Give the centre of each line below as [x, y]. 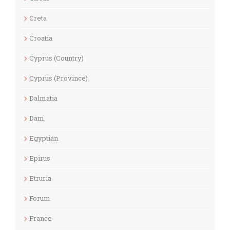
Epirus [40, 158]
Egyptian [44, 138]
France [41, 218]
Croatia [41, 38]
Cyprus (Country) [56, 58]
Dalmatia [43, 98]
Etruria [40, 178]
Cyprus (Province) [59, 78]
